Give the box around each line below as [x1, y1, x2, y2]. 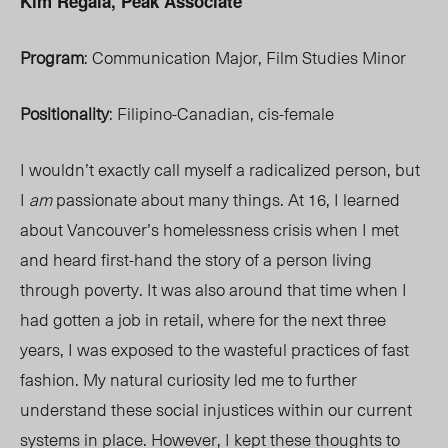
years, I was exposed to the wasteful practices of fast [20, 336, 409, 363]
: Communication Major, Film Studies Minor [84, 44, 406, 71]
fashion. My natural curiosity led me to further [20, 366, 357, 393]
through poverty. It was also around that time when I [20, 276, 407, 303]
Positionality [20, 100, 109, 127]
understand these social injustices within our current [20, 396, 412, 423]
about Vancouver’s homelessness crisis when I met [20, 216, 399, 243]
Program [20, 44, 84, 71]
